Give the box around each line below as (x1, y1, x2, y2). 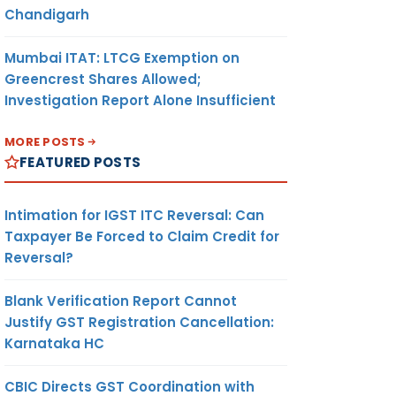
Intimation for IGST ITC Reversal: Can (4, 205, 264, 225)
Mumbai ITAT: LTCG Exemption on (4, 48, 240, 67)
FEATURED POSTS (19, 152, 141, 171)
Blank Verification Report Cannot (4, 291, 237, 310)
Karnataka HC (4, 333, 104, 353)
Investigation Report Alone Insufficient (4, 90, 276, 110)
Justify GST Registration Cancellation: (4, 312, 274, 331)
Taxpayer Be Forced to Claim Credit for (4, 226, 279, 246)
